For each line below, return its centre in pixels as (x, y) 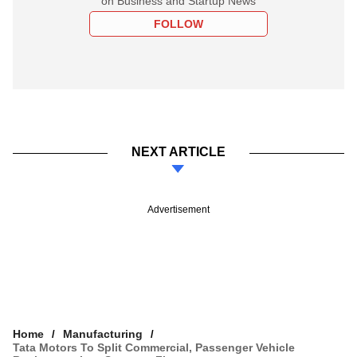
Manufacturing (103, 333)
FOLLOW (178, 24)
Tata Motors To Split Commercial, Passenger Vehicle (154, 347)
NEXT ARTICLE (178, 151)
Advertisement (178, 209)
